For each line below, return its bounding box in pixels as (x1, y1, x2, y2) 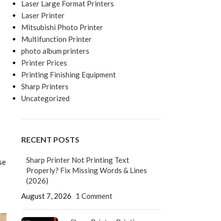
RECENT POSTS (21, 135, 79, 144)
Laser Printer (21, 11, 65, 20)
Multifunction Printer (21, 35, 92, 43)
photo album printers (21, 46, 89, 55)
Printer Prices (21, 58, 67, 67)
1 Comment (75, 191, 112, 200)
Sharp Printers (21, 82, 69, 91)
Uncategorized (21, 94, 70, 103)
